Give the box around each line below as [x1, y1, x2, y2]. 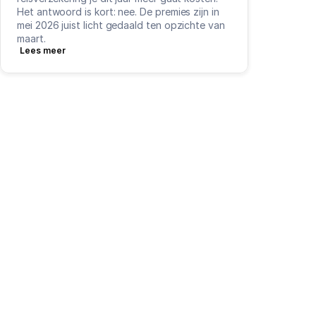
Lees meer [20, 45, 66, 56]
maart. [17, 32, 46, 44]
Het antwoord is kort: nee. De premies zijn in [17, 6, 219, 18]
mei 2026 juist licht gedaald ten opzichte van [17, 19, 225, 31]
